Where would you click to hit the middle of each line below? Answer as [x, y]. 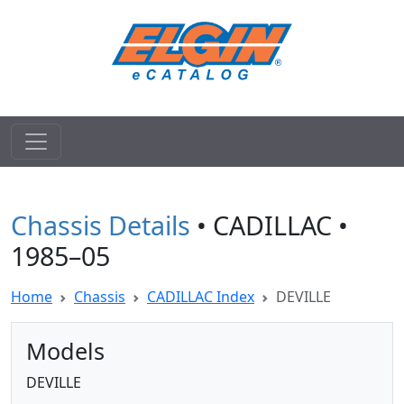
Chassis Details [101, 225]
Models [65, 351]
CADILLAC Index [201, 297]
